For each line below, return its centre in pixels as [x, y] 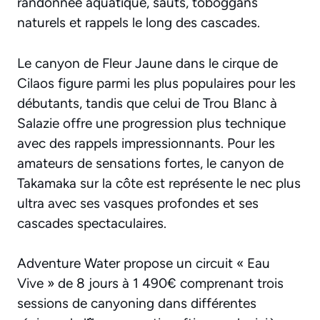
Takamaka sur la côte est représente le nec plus [159, 183]
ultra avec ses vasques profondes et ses [138, 203]
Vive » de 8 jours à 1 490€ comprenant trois [150, 284]
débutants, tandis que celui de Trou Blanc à [147, 103]
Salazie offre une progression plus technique [151, 123]
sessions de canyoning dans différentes [137, 304]
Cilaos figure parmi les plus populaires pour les [156, 83]
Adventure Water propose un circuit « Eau [144, 264]
